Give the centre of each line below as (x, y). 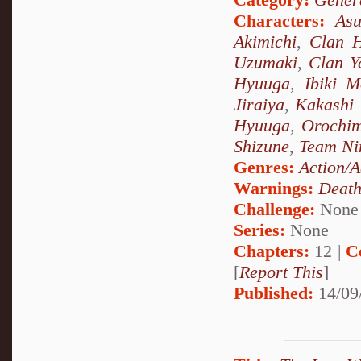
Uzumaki (266, 63)
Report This (281, 272)
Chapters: (272, 251)
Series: (259, 230)
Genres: (266, 168)
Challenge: (274, 210)
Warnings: (276, 189)
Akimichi (265, 42)
